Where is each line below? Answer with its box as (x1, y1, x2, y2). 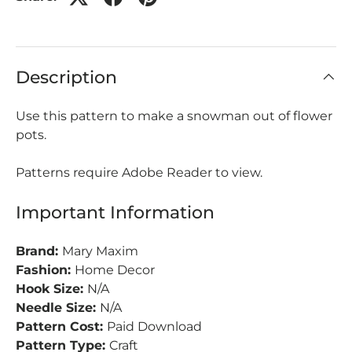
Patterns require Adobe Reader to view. (16, 164, 262, 180)
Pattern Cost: (16, 318, 107, 334)
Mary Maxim (62, 243, 138, 258)
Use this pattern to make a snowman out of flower (16, 108, 332, 123)
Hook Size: (16, 280, 87, 296)
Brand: (16, 243, 62, 258)
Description (16, 66, 117, 87)
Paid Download (107, 318, 202, 334)
